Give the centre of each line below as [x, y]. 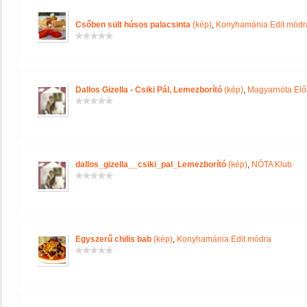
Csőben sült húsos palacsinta [133, 25]
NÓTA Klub [272, 164]
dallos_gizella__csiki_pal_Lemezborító [151, 164]
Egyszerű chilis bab [113, 239]
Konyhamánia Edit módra [224, 239]
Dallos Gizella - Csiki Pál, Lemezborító [149, 90]
